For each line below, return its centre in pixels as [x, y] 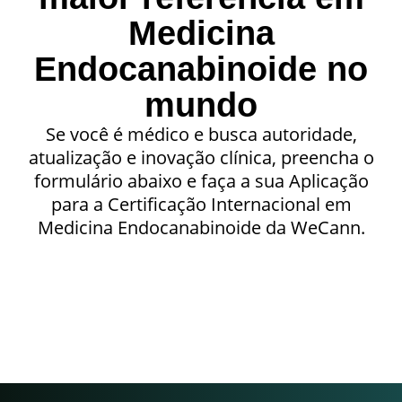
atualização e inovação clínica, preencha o [201, 158]
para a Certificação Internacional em [201, 205]
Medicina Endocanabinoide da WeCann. [201, 228]
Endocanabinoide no [201, 70]
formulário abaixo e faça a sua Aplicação [201, 181]
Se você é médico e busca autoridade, [201, 135]
